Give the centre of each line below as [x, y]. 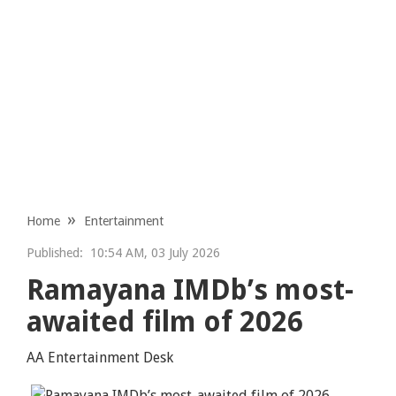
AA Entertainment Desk [100, 357]
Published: [55, 252]
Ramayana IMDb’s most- [190, 289]
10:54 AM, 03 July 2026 [152, 252]
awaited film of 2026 [165, 321]
